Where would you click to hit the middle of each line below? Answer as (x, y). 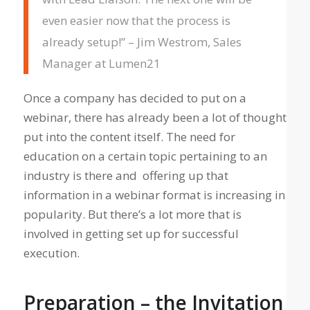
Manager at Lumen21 (101, 64)
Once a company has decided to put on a (135, 98)
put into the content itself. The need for (129, 137)
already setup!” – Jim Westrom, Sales (142, 42)
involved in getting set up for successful (131, 234)
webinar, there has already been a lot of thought (155, 118)
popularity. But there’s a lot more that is (132, 215)
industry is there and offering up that (126, 176)
